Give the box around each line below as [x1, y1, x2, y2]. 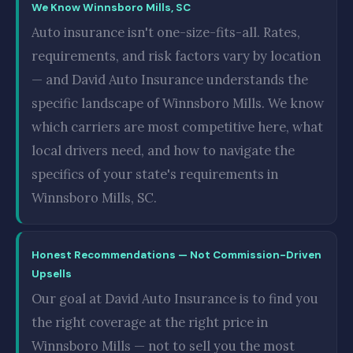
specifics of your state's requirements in [32, 165, 278, 183]
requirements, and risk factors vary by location [32, 46, 321, 65]
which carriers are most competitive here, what [32, 117, 323, 136]
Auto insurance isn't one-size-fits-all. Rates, [32, 23, 300, 41]
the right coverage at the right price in [32, 313, 268, 331]
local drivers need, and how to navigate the [32, 141, 295, 159]
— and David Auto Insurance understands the [32, 70, 308, 88]
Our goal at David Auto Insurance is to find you [32, 289, 318, 307]
